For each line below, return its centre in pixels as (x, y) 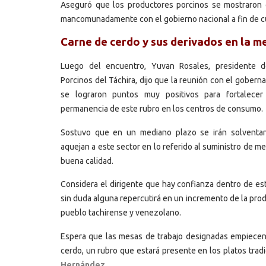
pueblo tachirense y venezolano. (121, 213)
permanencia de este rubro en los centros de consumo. (162, 109)
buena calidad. (87, 161)
